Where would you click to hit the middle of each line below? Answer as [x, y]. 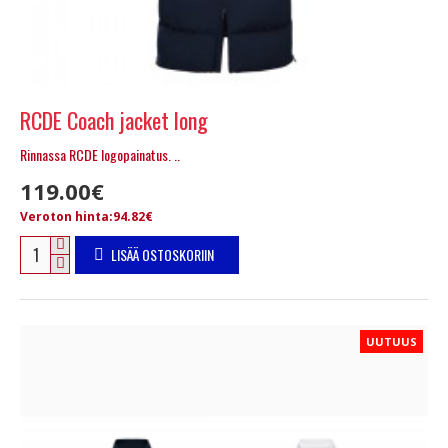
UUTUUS [391, 341]
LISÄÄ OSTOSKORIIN [162, 254]
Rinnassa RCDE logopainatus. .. [100, 154]
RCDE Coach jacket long [114, 119]
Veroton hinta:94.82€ [86, 216]
